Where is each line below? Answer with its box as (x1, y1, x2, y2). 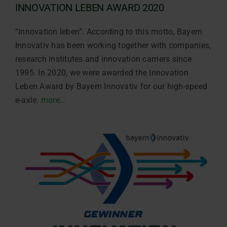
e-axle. (15, 95, 41, 105)
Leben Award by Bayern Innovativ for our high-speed (15, 82, 207, 92)
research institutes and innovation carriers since (15, 54, 192, 64)
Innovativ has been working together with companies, (15, 41, 211, 51)
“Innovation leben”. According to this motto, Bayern (15, 27, 203, 37)
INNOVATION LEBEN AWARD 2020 (15, 2, 164, 14)
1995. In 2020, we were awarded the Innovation (15, 68, 188, 78)
